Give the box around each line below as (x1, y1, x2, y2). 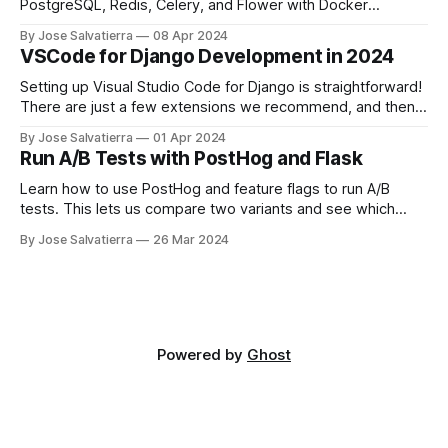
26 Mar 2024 (152, 232, 230, 248)
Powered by (157, 345, 247, 365)
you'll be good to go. (20, 118, 160, 137)
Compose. (20, 16, 91, 35)
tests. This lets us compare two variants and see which (20, 200, 395, 219)
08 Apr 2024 (152, 28, 229, 44)
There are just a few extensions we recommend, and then (20, 98, 415, 117)
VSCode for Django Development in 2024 (20, 45, 395, 69)
